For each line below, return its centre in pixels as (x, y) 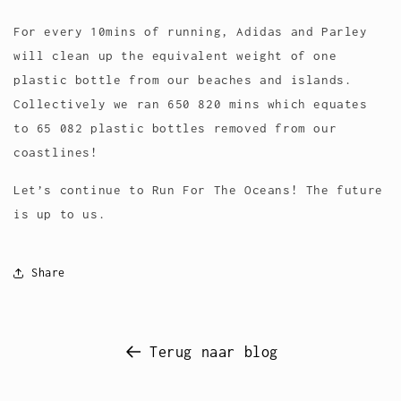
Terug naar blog (214, 351)
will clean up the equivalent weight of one (175, 55)
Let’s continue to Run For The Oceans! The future (198, 189)
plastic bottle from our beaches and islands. (183, 79)
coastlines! (56, 152)
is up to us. (60, 213)
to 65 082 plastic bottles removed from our (175, 128)
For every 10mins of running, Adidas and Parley (191, 31)
